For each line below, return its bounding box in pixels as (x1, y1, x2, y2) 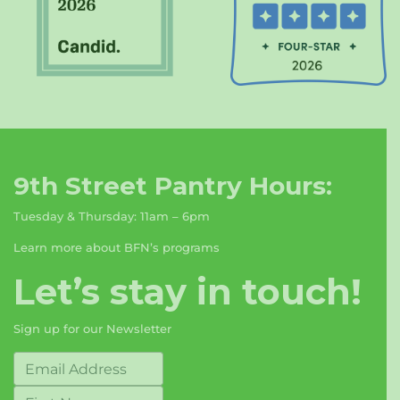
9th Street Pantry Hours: (13, 171, 332, 201)
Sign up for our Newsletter (13, 321, 171, 336)
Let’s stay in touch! (13, 270, 362, 313)
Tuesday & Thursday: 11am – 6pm (13, 209, 210, 223)
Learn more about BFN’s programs (13, 240, 220, 254)
